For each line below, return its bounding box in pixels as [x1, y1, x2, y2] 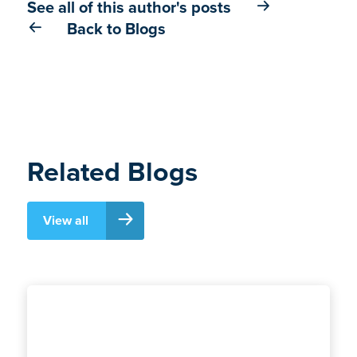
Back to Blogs [66, 16, 166, 40]
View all [42, 211, 88, 229]
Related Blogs [26, 151, 198, 192]
